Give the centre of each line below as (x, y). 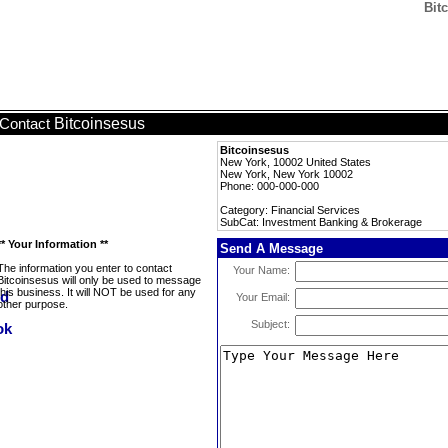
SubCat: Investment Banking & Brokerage (321, 222)
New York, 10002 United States (295, 162)
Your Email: (263, 297)
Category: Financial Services (290, 210)
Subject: (270, 324)
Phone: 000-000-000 (269, 186)
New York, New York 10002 (286, 174)
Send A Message (271, 248)
